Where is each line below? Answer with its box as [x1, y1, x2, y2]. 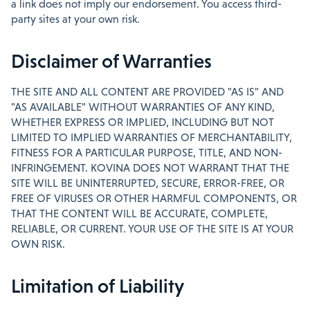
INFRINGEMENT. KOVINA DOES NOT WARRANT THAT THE [11, 162, 289, 174]
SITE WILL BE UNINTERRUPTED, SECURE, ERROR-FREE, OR [11, 177, 284, 189]
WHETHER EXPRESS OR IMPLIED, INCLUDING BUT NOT [11, 116, 274, 128]
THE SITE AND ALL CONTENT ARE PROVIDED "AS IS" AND [11, 86, 284, 98]
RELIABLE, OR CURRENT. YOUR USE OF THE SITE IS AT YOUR [11, 223, 293, 235]
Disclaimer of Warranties [11, 50, 212, 72]
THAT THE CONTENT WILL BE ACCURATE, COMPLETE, [11, 208, 268, 219]
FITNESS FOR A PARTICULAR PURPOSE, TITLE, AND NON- [11, 147, 282, 158]
